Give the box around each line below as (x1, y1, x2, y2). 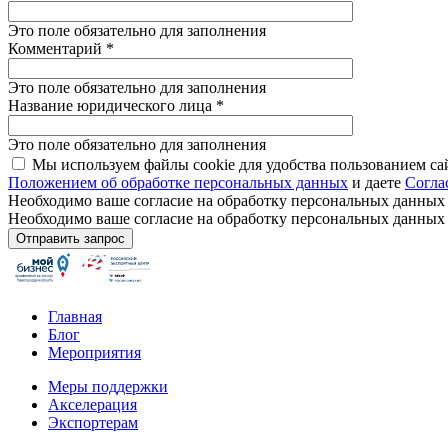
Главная (48, 308, 102, 326)
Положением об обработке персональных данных (8, 174, 348, 192)
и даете (348, 174, 405, 192)
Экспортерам (48, 414, 138, 432)
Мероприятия (48, 344, 141, 362)
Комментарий (8, 40, 106, 58)
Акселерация (48, 396, 137, 414)
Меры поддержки (48, 378, 168, 396)
